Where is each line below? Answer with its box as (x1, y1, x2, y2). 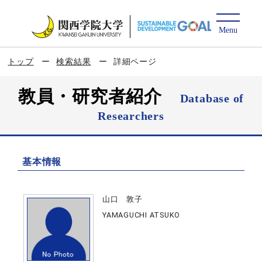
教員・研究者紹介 (18, 87, 180, 106)
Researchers (98, 109, 164, 122)
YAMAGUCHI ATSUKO (102, 211, 181, 219)
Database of (180, 92, 244, 105)
